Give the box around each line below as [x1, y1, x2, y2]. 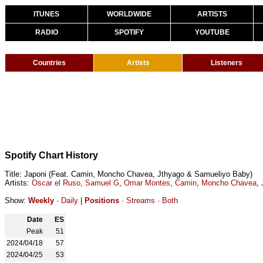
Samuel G [85, 178, 119, 187]
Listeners [211, 59, 242, 67]
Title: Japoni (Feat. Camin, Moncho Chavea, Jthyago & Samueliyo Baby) [5, 170, 252, 178]
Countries [33, 59, 66, 67]
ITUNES [33, 10, 59, 18]
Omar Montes [124, 178, 170, 187]
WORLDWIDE [107, 10, 151, 18]
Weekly [28, 196, 54, 205]
